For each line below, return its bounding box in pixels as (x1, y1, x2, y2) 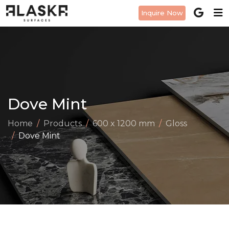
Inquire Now (141, 8, 183, 17)
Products (43, 119, 82, 128)
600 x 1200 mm (93, 119, 155, 128)
